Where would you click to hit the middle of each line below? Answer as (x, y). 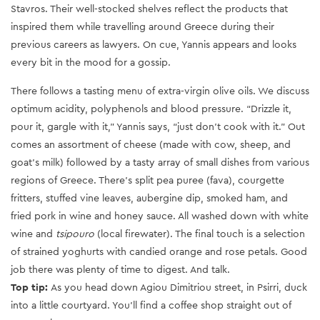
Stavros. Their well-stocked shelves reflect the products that (149, 8)
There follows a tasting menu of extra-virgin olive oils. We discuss (160, 90)
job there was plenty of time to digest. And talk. (122, 269)
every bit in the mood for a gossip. (91, 62)
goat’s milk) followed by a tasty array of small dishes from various (160, 162)
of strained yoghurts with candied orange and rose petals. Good (159, 251)
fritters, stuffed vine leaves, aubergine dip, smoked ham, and (149, 197)
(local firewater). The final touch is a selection (200, 233)
